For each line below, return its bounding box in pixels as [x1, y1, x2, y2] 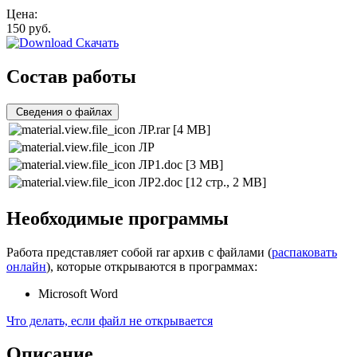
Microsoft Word [38, 286, 118, 300]
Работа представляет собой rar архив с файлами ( [6, 245, 272, 259]
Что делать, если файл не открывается [6, 313, 213, 328]
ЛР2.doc [139, 175, 186, 189]
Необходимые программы [6, 207, 229, 229]
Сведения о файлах [16, 105, 112, 118]
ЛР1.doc [139, 157, 186, 171]
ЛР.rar [139, 122, 173, 136]
